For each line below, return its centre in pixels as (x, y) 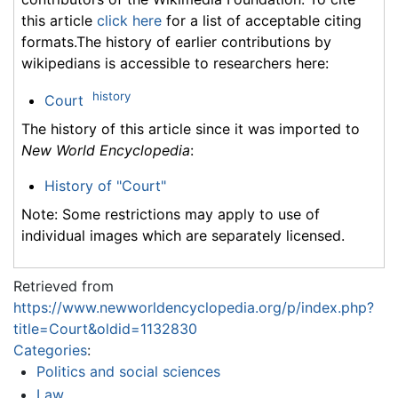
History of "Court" (105, 186)
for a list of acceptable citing (262, 20)
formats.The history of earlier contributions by (176, 41)
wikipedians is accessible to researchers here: (175, 63)
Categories (50, 350)
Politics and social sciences (128, 372)
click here (129, 20)
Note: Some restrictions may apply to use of (171, 215)
